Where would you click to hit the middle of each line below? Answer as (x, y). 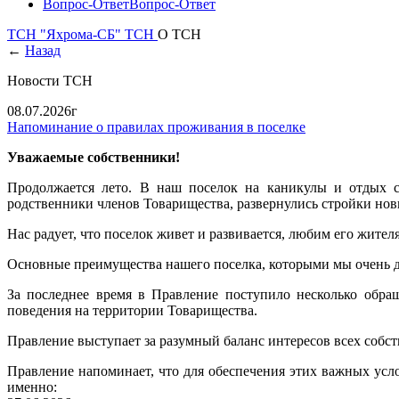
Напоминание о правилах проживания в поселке (156, 127)
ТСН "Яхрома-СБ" (66, 34)
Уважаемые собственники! (94, 157)
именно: (32, 387)
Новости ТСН (50, 81)
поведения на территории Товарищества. (132, 310)
